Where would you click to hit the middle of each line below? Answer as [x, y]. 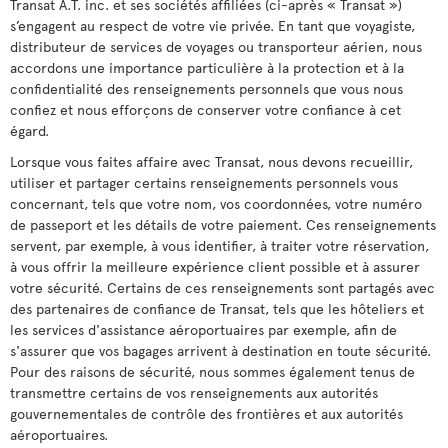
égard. [29, 130]
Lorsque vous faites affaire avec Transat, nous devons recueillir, [211, 161]
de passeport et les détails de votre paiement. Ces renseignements [223, 224]
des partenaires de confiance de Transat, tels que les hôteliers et [217, 308]
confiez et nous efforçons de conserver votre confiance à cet [205, 109]
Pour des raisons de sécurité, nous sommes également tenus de [212, 371]
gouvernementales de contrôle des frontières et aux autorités [206, 413]
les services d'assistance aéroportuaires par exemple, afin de [203, 329]
